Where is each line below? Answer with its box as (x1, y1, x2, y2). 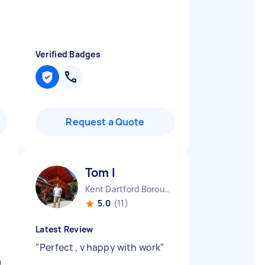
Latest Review (35, 224, 93, 235)
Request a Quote (66, 115, 145, 128)
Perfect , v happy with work (40, 241, 161, 254)
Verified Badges (35, 49, 101, 60)
